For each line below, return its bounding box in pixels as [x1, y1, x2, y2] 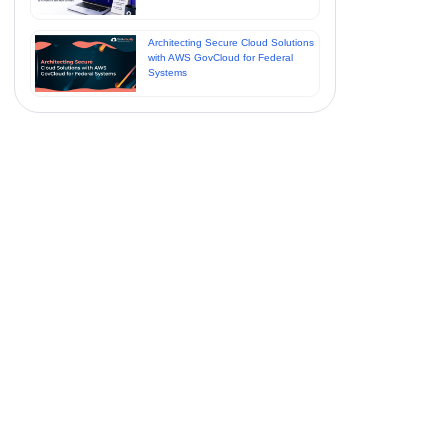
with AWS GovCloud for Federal [147, 52, 293, 64]
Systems [147, 67, 187, 79]
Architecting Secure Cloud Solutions [147, 37, 314, 49]
